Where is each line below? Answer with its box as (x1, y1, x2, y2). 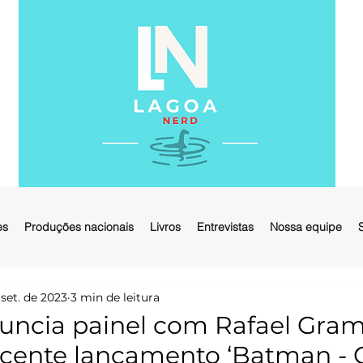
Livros (150, 220, 181, 234)
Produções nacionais (24, 220, 134, 234)
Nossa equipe (270, 220, 342, 234)
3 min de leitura (70, 289, 160, 305)
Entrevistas (197, 220, 254, 234)
